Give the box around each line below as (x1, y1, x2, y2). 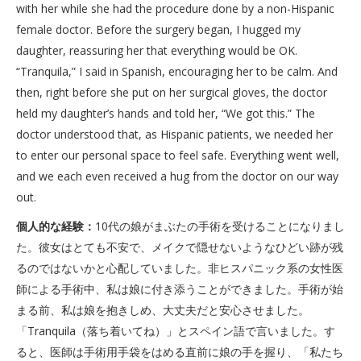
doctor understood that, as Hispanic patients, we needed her (16, 127, 333, 142)
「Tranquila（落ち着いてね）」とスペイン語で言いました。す (16, 323, 335, 338)
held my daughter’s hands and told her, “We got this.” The (16, 106, 315, 121)
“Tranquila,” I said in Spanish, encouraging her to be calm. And (16, 64, 338, 79)
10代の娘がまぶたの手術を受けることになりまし (95, 218, 345, 234)
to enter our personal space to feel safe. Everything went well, (16, 147, 339, 163)
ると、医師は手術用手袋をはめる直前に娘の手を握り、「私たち (16, 344, 343, 359)
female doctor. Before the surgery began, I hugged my (16, 22, 301, 37)
